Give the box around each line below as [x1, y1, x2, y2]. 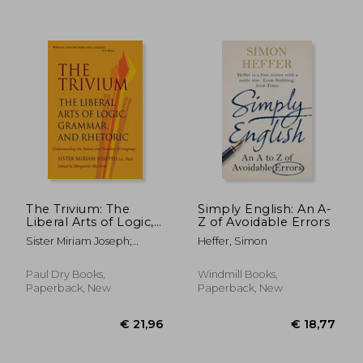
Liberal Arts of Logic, [26, 214, 154, 229]
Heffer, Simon [198, 234, 268, 247]
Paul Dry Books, [26, 267, 106, 280]
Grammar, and [26, 227, 115, 242]
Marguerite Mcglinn [26, 248, 124, 261]
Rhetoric [26, 240, 80, 255]
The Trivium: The [26, 201, 130, 216]
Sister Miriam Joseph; [26, 234, 133, 247]
